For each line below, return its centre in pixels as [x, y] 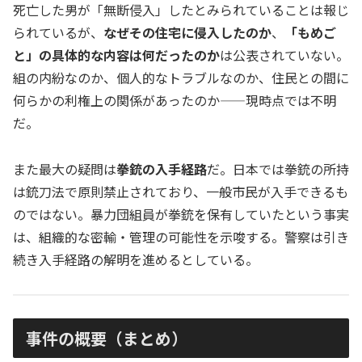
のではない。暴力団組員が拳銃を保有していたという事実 [181, 214]
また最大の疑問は [65, 168]
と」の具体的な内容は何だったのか [116, 55]
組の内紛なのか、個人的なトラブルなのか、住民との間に [181, 78]
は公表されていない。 [284, 55]
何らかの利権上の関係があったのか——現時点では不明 [175, 101]
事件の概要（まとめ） [107, 339]
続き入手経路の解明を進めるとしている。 [136, 259]
